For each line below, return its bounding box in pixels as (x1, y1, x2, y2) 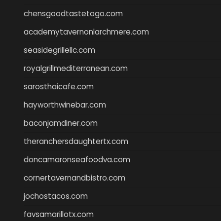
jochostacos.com (24, 190, 88, 201)
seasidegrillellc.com (24, 44, 95, 55)
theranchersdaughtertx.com (24, 136, 128, 147)
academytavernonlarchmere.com (24, 26, 149, 37)
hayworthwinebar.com (24, 99, 106, 110)
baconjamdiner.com (24, 117, 98, 128)
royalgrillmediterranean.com (24, 63, 128, 74)
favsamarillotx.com (24, 209, 94, 220)
